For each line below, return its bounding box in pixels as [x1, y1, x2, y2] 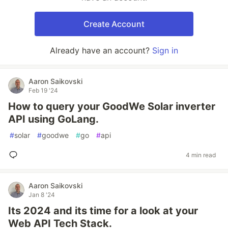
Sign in [152, 45, 178, 55]
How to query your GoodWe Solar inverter [8, 100, 215, 112]
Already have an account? [50, 45, 152, 55]
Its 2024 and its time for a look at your [8, 205, 198, 217]
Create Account [83, 19, 145, 29]
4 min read [186, 151, 216, 159]
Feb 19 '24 [28, 87, 58, 94]
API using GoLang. [8, 113, 99, 125]
